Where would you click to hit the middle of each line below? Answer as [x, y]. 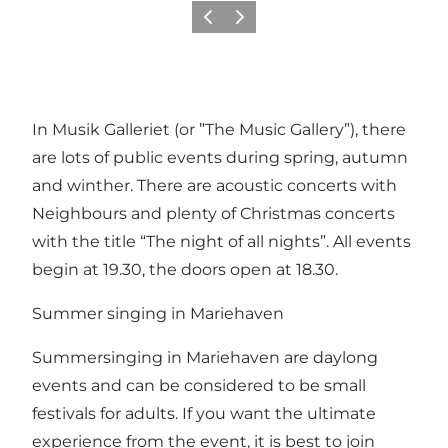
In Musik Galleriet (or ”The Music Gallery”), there [219, 129]
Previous [222, 23]
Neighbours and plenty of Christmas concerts [213, 213]
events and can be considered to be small [199, 385]
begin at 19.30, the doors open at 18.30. [185, 269]
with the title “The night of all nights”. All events [221, 241]
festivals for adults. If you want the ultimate [204, 413]
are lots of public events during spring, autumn [220, 157]
